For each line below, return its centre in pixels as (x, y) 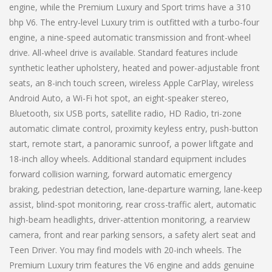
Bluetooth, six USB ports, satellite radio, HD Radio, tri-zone (125, 113)
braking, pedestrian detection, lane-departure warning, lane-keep (136, 189)
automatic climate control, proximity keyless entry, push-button (134, 128)
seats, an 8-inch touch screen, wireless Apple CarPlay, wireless (131, 83)
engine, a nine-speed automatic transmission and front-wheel (130, 37)
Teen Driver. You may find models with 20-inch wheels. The (125, 250)
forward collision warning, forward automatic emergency (121, 174)
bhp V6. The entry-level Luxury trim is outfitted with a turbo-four (134, 22)
